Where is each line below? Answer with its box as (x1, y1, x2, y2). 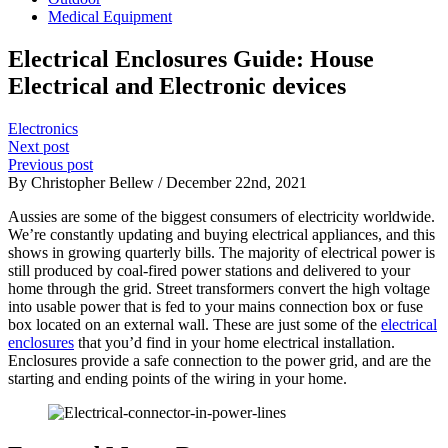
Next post (8, 137, 69, 155)
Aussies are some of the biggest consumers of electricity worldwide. (8, 207, 435, 225)
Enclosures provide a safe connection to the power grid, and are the (8, 351, 431, 369)
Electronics (8, 119, 78, 137)
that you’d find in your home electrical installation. (74, 333, 395, 351)
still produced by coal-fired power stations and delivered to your (8, 261, 410, 279)
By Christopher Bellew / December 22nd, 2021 (8, 173, 307, 191)
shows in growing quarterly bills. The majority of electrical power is (8, 243, 435, 261)
